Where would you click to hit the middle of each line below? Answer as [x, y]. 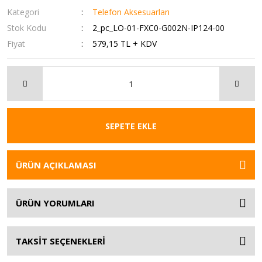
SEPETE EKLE [131, 126]
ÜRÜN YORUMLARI [55, 203]
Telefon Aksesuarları [131, 12]
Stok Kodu [27, 28]
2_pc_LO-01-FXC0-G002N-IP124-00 [159, 28]
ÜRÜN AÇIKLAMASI [56, 165]
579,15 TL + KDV [125, 44]
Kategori [23, 12]
